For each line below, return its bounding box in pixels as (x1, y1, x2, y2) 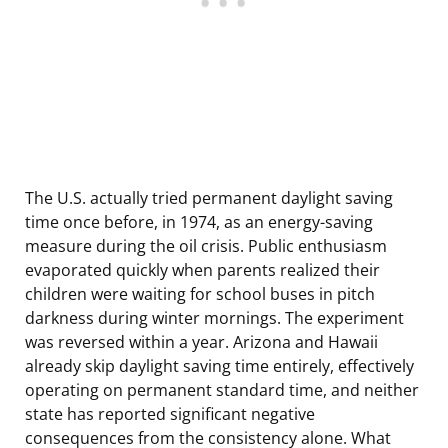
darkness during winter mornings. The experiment (25, 306, 404, 329)
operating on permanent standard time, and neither (25, 378, 419, 401)
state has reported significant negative (25, 402, 315, 425)
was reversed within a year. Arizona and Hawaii (25, 330, 378, 353)
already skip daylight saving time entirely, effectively (25, 354, 414, 377)
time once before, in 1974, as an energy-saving (25, 210, 373, 233)
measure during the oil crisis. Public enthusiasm (25, 234, 387, 257)
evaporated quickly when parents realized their (25, 258, 380, 281)
